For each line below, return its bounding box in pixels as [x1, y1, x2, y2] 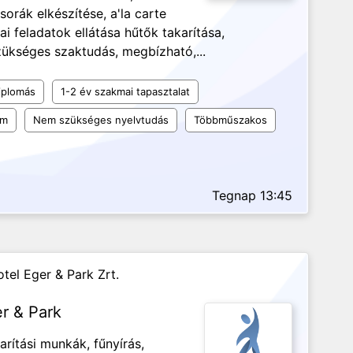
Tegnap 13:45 [212, 188, 293, 203]
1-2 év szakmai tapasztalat [61, 85, 190, 98]
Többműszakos [194, 113, 267, 126]
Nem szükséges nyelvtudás [33, 113, 169, 126]
